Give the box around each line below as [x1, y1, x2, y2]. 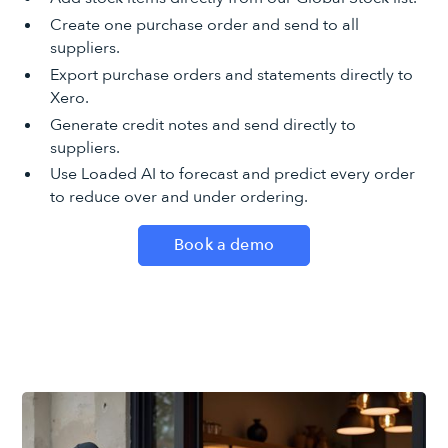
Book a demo [174, 234, 274, 257]
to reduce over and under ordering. [49, 186, 308, 209]
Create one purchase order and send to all [49, 13, 359, 36]
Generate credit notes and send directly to [49, 113, 356, 136]
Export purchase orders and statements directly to [49, 63, 413, 86]
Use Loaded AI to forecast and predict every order [49, 163, 415, 186]
